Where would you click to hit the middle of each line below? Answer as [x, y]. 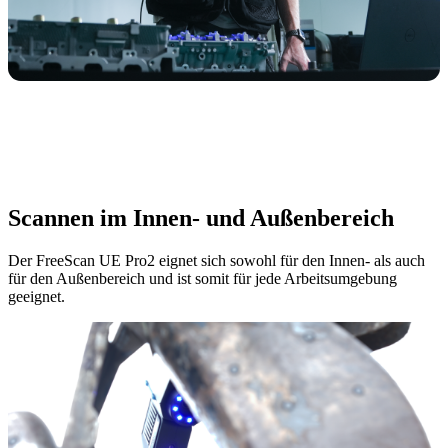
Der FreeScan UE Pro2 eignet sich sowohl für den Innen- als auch [216, 261]
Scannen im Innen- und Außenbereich [201, 218]
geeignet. [36, 297]
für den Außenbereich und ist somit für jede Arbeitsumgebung [202, 279]
